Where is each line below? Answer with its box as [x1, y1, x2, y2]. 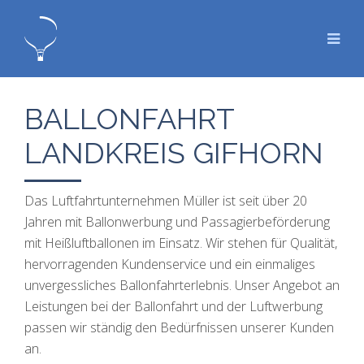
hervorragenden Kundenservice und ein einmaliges [24, 255, 315, 273]
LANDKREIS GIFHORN [24, 136, 323, 170]
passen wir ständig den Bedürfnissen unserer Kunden [24, 318, 334, 336]
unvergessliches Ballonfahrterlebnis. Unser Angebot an [24, 276, 340, 294]
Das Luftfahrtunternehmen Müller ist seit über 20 [24, 192, 307, 210]
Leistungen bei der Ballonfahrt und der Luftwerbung [24, 297, 323, 315]
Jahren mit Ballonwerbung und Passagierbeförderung [24, 213, 330, 231]
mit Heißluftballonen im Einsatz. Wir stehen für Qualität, [24, 234, 337, 252]
